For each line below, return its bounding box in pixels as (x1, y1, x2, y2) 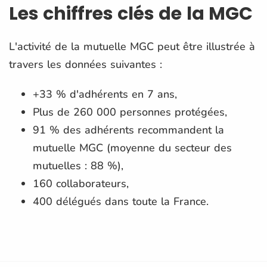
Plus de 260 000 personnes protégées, (33, 104, 227, 119)
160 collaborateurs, (33, 176, 129, 191)
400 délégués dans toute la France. (33, 194, 209, 209)
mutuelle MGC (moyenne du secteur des (33, 140, 232, 155)
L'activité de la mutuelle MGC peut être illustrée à (9, 39, 255, 54)
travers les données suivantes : (9, 57, 162, 72)
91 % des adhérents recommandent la (33, 122, 224, 137)
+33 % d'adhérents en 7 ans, (33, 86, 177, 101)
